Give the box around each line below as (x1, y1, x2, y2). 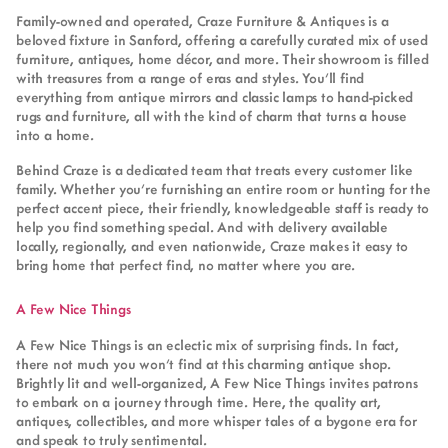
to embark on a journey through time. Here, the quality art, (16, 392, 382, 412)
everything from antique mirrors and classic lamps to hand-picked (16, 87, 414, 107)
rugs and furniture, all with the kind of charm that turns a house (16, 106, 407, 126)
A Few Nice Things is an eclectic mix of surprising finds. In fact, (16, 335, 399, 355)
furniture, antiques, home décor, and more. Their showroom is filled (16, 49, 429, 69)
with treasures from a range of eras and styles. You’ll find (16, 68, 365, 88)
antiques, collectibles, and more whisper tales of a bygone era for (16, 411, 417, 431)
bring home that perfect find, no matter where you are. (16, 255, 356, 275)
